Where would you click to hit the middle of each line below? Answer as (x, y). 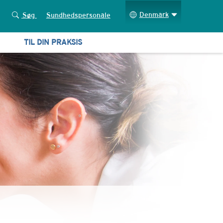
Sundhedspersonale (78, 15)
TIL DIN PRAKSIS (53, 42)
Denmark (154, 14)
